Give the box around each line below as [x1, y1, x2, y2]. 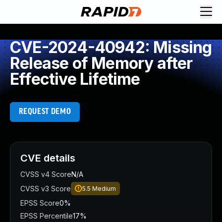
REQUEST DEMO [18, 108, 71, 116]
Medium [92, 185, 116, 192]
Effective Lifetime [10, 69, 140, 89]
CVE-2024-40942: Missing [10, 38, 212, 57]
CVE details [20, 152, 75, 164]
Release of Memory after [10, 54, 193, 73]
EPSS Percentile [20, 212, 73, 220]
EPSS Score [20, 199, 59, 207]
